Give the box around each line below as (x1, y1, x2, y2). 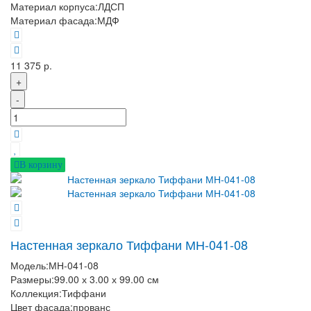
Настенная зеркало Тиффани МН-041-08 (10, 235, 248, 253)
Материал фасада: (10, 13, 97, 28)
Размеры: (10, 271, 54, 286)
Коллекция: (10, 285, 62, 300)
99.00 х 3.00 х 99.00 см (54, 271, 159, 286)
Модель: (10, 258, 49, 272)
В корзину (19, 159, 62, 170)
